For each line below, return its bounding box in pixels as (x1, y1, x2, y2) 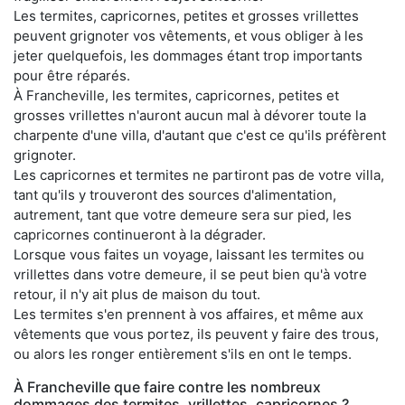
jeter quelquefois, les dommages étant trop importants (14, 46, 363, 64)
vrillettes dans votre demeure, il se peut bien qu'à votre (14, 265, 367, 283)
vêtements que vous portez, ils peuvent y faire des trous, (14, 325, 379, 343)
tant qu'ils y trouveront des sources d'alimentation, (14, 185, 336, 203)
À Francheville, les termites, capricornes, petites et (14, 86, 339, 104)
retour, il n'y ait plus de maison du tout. (14, 285, 260, 303)
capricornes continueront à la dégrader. (14, 225, 266, 243)
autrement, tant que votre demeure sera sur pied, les (14, 205, 352, 223)
